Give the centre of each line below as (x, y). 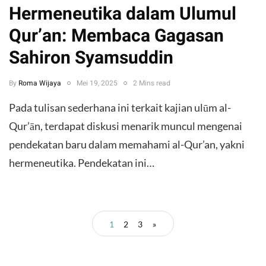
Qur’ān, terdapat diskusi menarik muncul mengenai (126, 126)
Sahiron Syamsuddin (91, 58)
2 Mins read (152, 83)
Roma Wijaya (40, 83)
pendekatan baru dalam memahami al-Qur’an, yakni (127, 144)
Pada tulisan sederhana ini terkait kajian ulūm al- (120, 107)
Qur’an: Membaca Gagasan (116, 36)
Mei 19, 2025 (97, 83)
